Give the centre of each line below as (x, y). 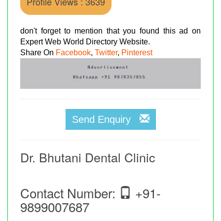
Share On (38, 52)
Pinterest (137, 52)
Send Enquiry (106, 119)
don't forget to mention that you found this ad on (110, 31)
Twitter (106, 52)
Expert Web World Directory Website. (85, 41)
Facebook (73, 52)
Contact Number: (70, 192)
